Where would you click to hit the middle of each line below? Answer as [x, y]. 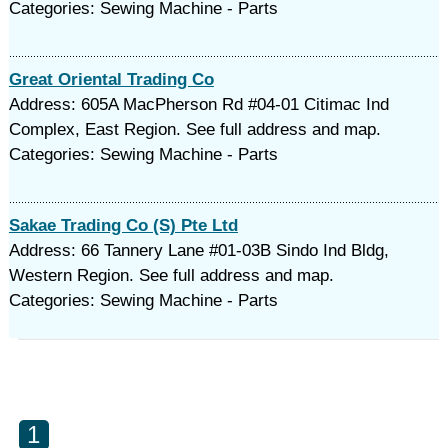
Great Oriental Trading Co [111, 79]
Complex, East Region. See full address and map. [194, 129]
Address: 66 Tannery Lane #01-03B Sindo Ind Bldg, [198, 250]
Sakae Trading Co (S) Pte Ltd [123, 225]
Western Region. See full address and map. [171, 275]
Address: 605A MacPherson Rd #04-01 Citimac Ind [198, 104]
